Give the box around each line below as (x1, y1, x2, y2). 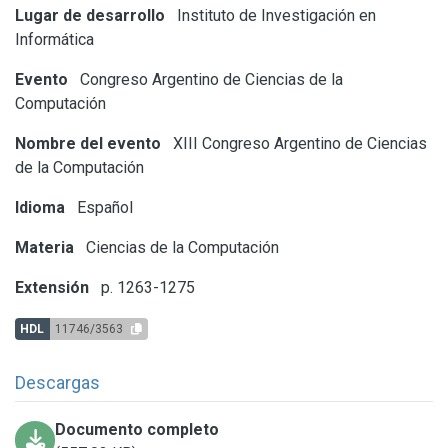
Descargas (15, 371, 100, 393)
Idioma (15, 197, 65, 217)
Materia (15, 237, 74, 257)
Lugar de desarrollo (15, 5, 165, 25)
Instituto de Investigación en (173, 5, 376, 25)
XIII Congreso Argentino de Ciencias (169, 133, 427, 153)
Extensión (15, 277, 89, 297)
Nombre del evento (15, 133, 161, 153)
